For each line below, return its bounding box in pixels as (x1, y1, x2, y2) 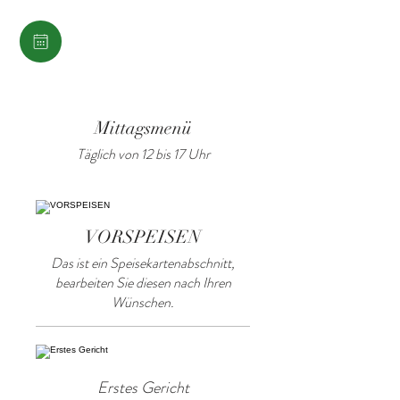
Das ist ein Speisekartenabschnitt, (51, 253, 235, 273)
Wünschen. (112, 292, 174, 312)
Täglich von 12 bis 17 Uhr (76, 144, 210, 164)
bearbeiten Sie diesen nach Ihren (54, 272, 231, 293)
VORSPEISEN (85, 226, 201, 248)
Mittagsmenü (95, 117, 191, 139)
